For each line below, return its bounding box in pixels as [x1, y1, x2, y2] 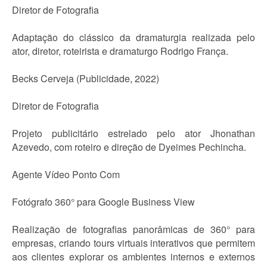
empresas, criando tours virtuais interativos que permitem [12, 236, 255, 250]
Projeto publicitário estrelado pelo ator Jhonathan [12, 126, 255, 140]
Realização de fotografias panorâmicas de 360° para [12, 222, 255, 236]
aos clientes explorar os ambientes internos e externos [12, 250, 255, 263]
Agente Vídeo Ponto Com [12, 167, 120, 181]
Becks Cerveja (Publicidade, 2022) [12, 72, 159, 85]
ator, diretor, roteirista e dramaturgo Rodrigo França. [12, 44, 228, 58]
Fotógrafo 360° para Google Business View [12, 195, 195, 209]
